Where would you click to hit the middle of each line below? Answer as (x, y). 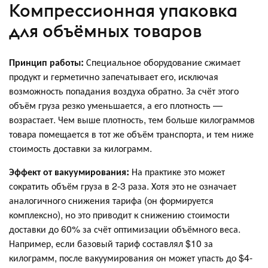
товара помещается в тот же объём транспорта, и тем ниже (131, 133)
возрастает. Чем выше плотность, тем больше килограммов (132, 119)
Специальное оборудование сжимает (163, 62)
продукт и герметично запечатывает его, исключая (114, 76)
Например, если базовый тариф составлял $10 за (111, 243)
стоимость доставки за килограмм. (80, 148)
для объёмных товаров (105, 31)
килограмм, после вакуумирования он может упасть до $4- (131, 257)
